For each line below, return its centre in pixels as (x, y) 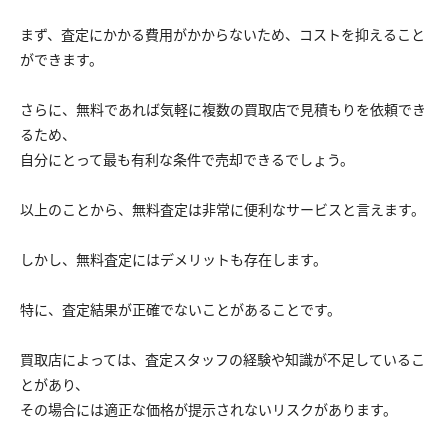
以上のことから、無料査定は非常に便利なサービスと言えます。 (222, 209)
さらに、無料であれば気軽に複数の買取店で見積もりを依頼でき (223, 109)
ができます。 (61, 59)
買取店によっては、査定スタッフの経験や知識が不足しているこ (222, 359)
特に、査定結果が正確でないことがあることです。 (180, 309)
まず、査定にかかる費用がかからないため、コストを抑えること (222, 34)
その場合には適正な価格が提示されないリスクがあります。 (208, 409)
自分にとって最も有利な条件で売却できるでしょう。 (187, 159)
